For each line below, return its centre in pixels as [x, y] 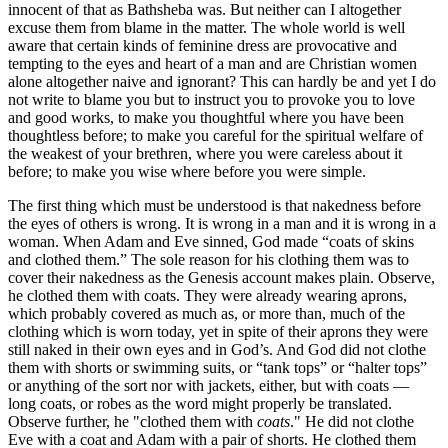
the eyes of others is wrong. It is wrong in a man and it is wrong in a [222, 223]
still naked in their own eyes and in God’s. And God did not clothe [217, 349]
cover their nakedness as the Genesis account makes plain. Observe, [221, 277]
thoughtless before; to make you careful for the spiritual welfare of [215, 135]
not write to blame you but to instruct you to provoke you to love [211, 99]
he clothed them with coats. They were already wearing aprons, [207, 295]
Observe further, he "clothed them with [132, 421]
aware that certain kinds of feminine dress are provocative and [202, 45]
